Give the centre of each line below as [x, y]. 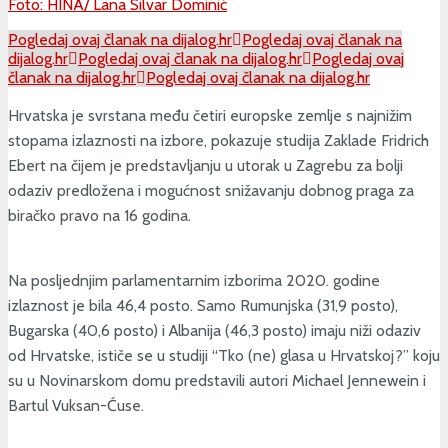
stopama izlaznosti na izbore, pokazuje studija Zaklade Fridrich [218, 140]
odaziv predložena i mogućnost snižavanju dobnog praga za [211, 190]
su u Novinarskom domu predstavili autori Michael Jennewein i [217, 381]
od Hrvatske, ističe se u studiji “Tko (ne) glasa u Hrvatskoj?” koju [224, 356]
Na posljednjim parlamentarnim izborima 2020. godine [194, 281]
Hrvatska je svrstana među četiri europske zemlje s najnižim [210, 115]
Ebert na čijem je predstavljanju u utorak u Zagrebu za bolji [205, 165]
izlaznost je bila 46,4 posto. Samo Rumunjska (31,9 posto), [203, 306]
